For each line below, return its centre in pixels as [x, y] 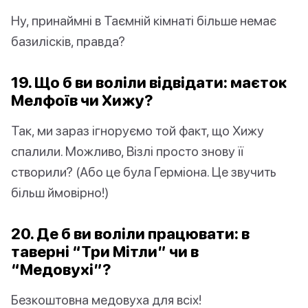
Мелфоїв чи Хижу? [82, 100]
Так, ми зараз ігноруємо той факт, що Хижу [137, 131]
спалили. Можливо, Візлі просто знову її [127, 151]
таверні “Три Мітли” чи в [105, 252]
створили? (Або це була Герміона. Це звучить [144, 172]
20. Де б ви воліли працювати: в [130, 234]
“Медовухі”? [61, 269]
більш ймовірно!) [60, 192]
